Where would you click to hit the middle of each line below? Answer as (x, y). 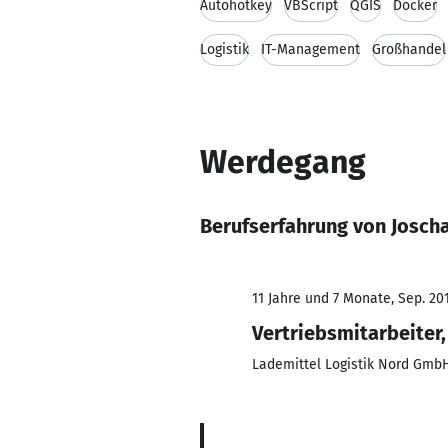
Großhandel (409, 49)
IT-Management (310, 49)
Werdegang (283, 162)
